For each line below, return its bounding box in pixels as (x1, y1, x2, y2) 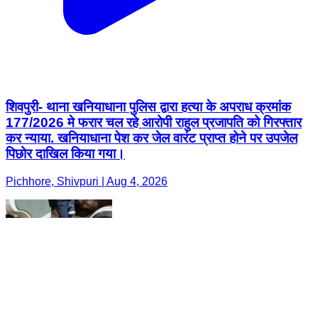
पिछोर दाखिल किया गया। (6, 146, 125, 162)
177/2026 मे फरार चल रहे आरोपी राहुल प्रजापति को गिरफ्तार (6, 115, 302, 131)
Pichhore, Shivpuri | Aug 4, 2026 (6, 175, 168, 187)
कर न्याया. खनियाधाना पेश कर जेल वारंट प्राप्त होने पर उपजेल (6, 131, 297, 146)
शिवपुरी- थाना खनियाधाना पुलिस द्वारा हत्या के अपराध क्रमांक (6, 99, 291, 115)
